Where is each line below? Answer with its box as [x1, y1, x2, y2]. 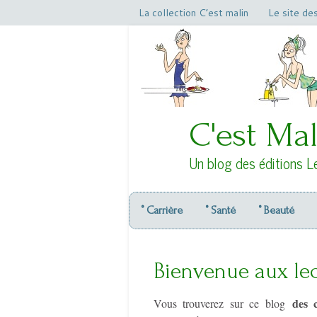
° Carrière [141, 204, 183, 217]
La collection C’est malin [139, 6, 248, 20]
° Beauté [258, 204, 294, 217]
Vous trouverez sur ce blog [154, 296, 292, 311]
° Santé [205, 204, 236, 217]
